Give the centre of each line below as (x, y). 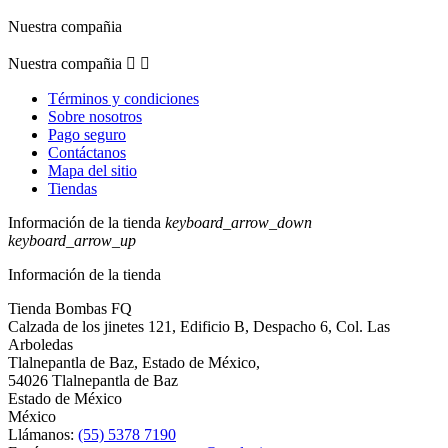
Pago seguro (87, 135)
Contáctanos (87, 153)
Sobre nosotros (95, 117)
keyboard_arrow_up (72, 241)
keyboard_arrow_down (238, 223)
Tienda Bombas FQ (70, 309)
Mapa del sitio (92, 171)
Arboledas (40, 345)
